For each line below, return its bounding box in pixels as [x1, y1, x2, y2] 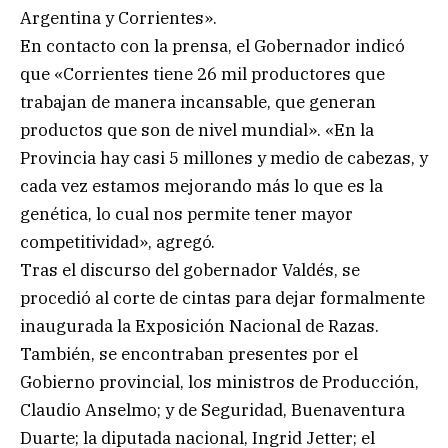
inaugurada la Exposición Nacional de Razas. [20, 314, 379, 337]
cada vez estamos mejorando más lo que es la [20, 174, 383, 197]
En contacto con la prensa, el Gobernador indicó [20, 34, 405, 57]
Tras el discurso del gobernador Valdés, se [20, 258, 360, 281]
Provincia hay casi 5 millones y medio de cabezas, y [20, 146, 428, 169]
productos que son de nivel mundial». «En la [20, 118, 374, 141]
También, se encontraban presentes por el [20, 342, 358, 365]
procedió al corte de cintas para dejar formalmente [20, 286, 425, 309]
